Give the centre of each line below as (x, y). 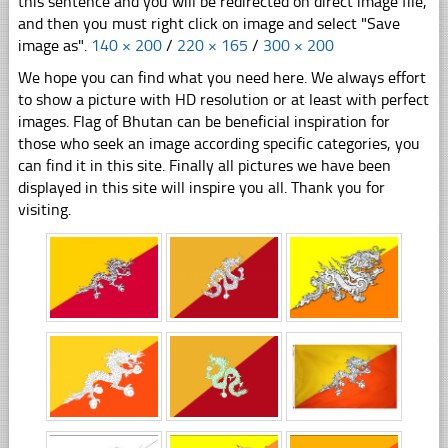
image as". (54, 45)
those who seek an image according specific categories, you (218, 143)
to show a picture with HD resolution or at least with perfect (223, 99)
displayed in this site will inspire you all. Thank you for (201, 187)
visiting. (44, 209)
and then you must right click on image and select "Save (208, 23)
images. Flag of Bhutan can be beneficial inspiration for (203, 121)
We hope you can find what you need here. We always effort (221, 77)
